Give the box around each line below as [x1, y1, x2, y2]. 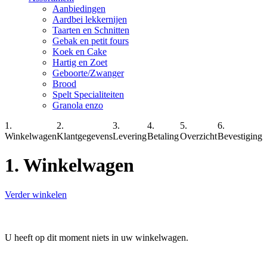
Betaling [147, 131, 179, 141]
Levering [113, 131, 147, 141]
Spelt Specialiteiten [52, 89, 124, 100]
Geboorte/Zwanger [52, 67, 124, 78]
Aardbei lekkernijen [52, 14, 127, 24]
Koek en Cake [52, 46, 107, 57]
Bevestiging [218, 131, 262, 141]
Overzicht [180, 131, 217, 141]
